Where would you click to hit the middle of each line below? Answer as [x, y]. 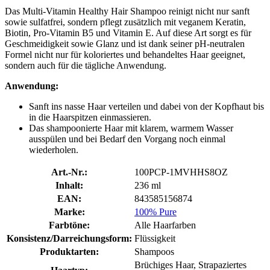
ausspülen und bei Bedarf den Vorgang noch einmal [127, 139]
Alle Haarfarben [165, 225]
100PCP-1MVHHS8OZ [181, 172]
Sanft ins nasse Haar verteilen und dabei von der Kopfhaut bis [146, 106]
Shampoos [154, 251]
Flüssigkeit [155, 238]
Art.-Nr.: [69, 172]
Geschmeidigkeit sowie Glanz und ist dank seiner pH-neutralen [125, 43]
